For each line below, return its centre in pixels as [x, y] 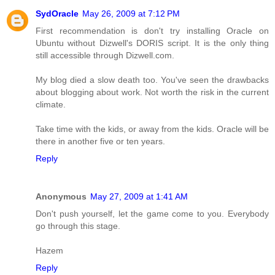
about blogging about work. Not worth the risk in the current [152, 92]
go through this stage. [78, 226]
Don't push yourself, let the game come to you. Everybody [152, 213]
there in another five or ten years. [100, 141]
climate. [51, 104]
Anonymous [61, 196]
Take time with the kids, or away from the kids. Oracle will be [152, 129]
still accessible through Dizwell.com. [105, 55]
